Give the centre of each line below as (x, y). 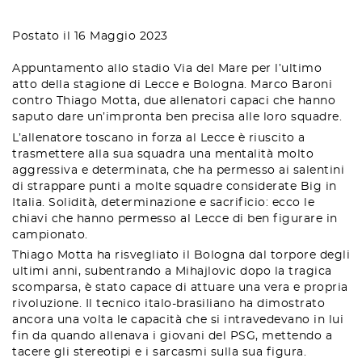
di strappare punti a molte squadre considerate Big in (175, 186)
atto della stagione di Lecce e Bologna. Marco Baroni (172, 84)
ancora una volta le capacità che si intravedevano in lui (178, 320)
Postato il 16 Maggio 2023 (90, 37)
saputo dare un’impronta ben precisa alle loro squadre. (177, 117)
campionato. (50, 235)
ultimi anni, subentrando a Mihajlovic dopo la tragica (172, 272)
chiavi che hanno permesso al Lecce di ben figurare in (175, 219)
